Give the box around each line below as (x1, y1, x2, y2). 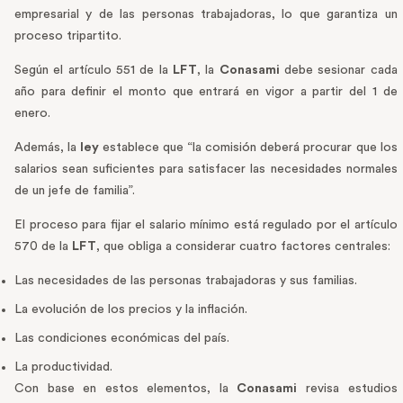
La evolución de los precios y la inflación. (14, 303, 247, 317)
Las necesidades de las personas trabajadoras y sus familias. (14, 274, 357, 288)
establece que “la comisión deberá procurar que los (99, 141, 398, 155)
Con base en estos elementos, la (14, 382, 237, 396)
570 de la (14, 240, 72, 254)
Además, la (14, 141, 81, 155)
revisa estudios (297, 382, 398, 396)
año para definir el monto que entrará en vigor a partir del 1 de (14, 85, 398, 99)
